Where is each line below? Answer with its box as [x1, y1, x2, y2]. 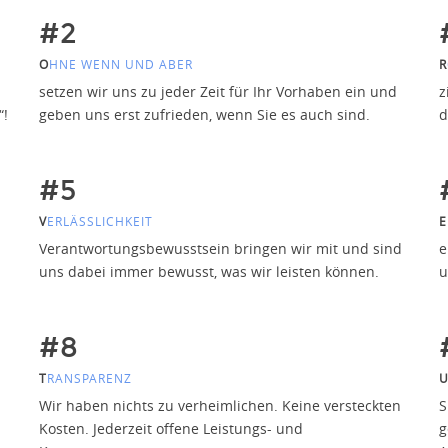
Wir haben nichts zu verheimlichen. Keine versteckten [38, 395, 401, 415]
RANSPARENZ [46, 369, 132, 386]
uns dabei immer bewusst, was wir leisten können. [38, 261, 379, 281]
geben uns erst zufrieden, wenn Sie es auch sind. [38, 104, 370, 124]
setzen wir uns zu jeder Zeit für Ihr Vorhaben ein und [38, 81, 397, 101]
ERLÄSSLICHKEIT [46, 212, 153, 229]
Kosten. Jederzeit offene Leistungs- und [38, 418, 303, 438]
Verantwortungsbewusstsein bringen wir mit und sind [38, 238, 402, 258]
